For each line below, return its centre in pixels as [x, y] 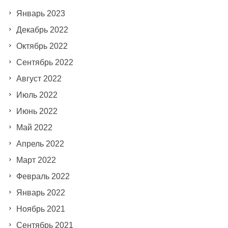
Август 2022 [39, 78]
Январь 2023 [40, 13]
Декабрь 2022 [42, 30]
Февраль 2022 [43, 176]
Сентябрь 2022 [45, 62]
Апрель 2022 [40, 144]
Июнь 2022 [37, 111]
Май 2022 [34, 127]
